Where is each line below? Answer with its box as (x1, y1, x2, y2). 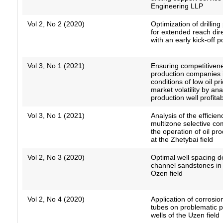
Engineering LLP (151, 2, 204, 10)
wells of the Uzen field (151, 211, 220, 220)
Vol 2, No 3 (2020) (27, 153, 85, 162)
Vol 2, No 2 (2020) (27, 20, 85, 28)
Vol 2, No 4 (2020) (27, 195, 85, 204)
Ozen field (151, 169, 183, 178)
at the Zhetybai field (151, 135, 214, 144)
